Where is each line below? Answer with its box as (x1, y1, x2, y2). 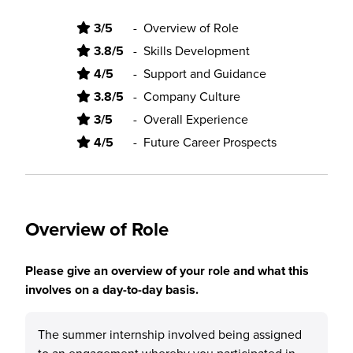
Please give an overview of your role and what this (25, 262, 309, 280)
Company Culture (143, 87, 240, 105)
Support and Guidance (143, 65, 266, 82)
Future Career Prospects (143, 133, 277, 150)
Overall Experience (143, 110, 248, 128)
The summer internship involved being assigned (38, 325, 302, 343)
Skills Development (143, 42, 250, 59)
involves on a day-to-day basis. (25, 281, 199, 299)
